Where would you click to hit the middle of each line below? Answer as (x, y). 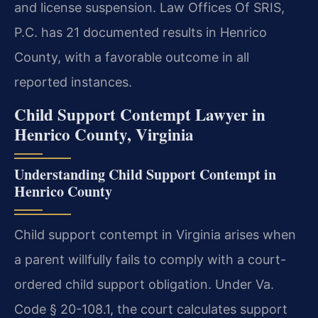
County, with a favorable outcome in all (132, 57)
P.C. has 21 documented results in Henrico (141, 33)
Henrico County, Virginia (104, 135)
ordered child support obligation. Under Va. (144, 285)
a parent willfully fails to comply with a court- (150, 260)
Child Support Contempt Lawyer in (140, 115)
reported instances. (73, 82)
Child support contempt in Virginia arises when (155, 235)
